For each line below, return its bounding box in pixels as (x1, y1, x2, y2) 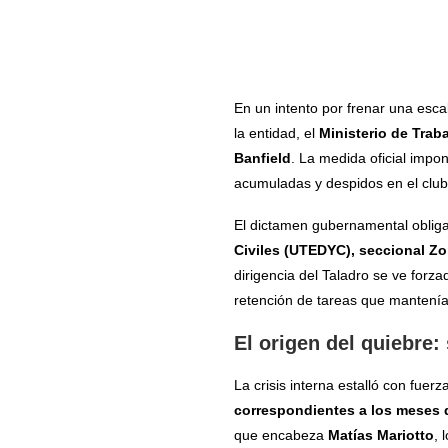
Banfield (233, 149, 291, 166)
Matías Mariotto (327, 426, 434, 443)
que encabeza (233, 426, 328, 443)
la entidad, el (233, 124, 319, 141)
